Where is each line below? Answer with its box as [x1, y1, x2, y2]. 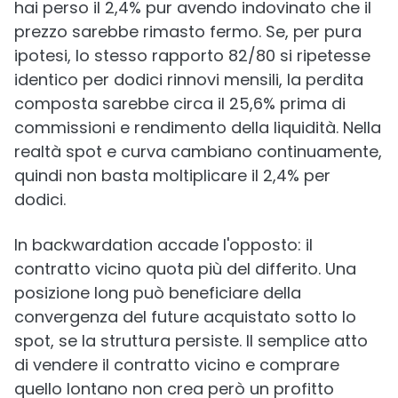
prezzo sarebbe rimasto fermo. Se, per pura [14, 20, 362, 43]
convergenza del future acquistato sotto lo [14, 306, 356, 328]
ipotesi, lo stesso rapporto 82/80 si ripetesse [14, 44, 370, 67]
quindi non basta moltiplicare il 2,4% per [14, 164, 330, 187]
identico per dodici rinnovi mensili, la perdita [14, 68, 363, 91]
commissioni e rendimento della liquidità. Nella [14, 116, 381, 139]
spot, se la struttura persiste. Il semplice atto [14, 330, 368, 352]
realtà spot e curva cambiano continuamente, [14, 140, 382, 163]
